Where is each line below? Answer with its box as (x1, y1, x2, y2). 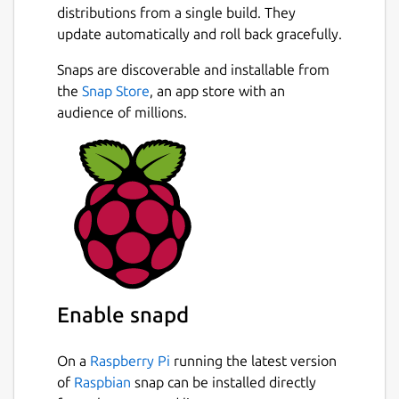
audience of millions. (57, 103, 187, 120)
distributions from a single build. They (57, 4, 296, 20)
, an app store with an (150, 82, 285, 99)
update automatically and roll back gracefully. (57, 25, 342, 42)
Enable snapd (57, 303, 189, 328)
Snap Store (82, 82, 150, 99)
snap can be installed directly (131, 373, 316, 390)
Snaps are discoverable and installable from (57, 61, 330, 77)
